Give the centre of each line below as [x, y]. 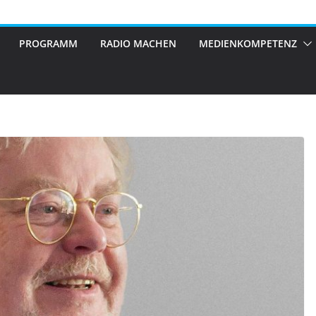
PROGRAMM [48, 44]
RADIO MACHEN [138, 44]
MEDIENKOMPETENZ [248, 44]
